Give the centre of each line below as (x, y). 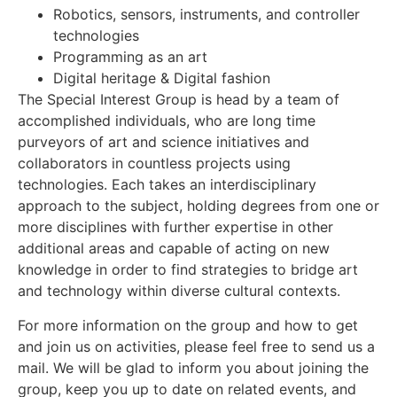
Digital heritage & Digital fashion (162, 78)
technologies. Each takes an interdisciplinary (167, 185)
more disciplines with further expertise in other (175, 227)
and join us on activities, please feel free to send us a (196, 346)
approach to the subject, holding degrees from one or (198, 206)
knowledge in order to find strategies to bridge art (188, 270)
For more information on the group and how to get (188, 325)
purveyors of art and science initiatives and (163, 142)
